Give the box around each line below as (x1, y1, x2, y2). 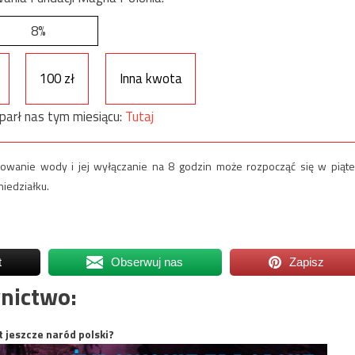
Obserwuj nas (111, 254, 184, 269)
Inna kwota (119, 68, 182, 90)
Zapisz (289, 254, 325, 269)
